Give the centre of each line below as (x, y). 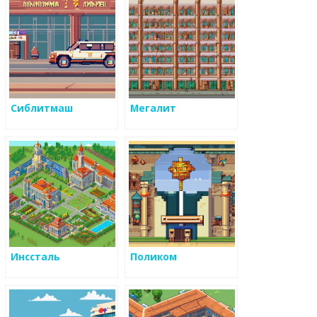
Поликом (154, 257)
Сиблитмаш (42, 109)
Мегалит (153, 109)
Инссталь (35, 257)
